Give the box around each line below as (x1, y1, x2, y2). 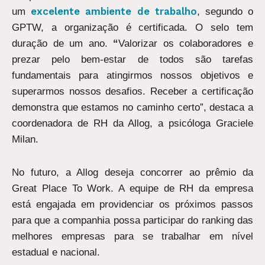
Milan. (12, 133, 38, 145)
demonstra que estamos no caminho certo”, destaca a (12, 101, 253, 113)
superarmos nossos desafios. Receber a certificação (12, 85, 253, 97)
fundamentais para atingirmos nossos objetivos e (12, 69, 253, 81)
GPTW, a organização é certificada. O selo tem (12, 21, 253, 33)
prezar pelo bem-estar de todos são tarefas (12, 53, 253, 65)
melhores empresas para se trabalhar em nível (12, 231, 253, 243)
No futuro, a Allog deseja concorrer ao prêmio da (12, 167, 253, 179)
